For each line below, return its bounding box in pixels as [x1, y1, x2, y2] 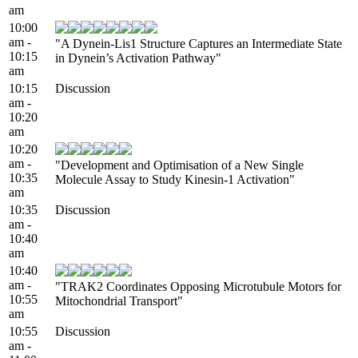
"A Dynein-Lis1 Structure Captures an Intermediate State [55, 36, 342, 50]
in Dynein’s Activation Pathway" [55, 50, 221, 65]
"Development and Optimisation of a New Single [55, 157, 304, 172]
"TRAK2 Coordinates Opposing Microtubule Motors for [55, 279, 341, 293]
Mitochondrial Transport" [55, 293, 183, 308]
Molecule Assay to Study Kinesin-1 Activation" [55, 172, 295, 186]
